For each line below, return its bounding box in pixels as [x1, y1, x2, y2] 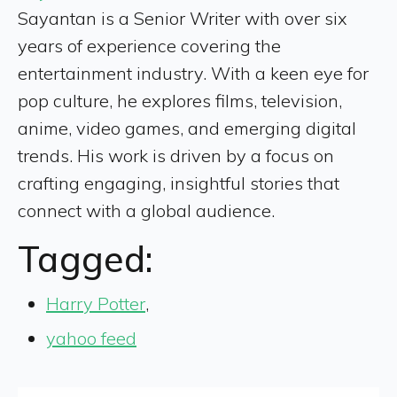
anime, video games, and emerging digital [18, 117, 356, 140]
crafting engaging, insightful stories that [18, 172, 339, 195]
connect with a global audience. [18, 199, 275, 222]
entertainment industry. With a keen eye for [18, 62, 369, 85]
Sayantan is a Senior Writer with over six [18, 7, 347, 30]
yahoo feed [46, 327, 136, 350]
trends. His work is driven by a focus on [18, 144, 334, 167]
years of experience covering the [18, 35, 281, 58]
